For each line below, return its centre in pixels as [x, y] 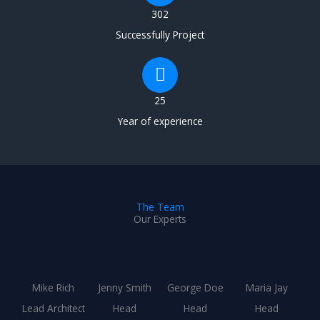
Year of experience [160, 121]
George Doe [196, 287]
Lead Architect [53, 308]
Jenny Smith [124, 287]
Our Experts [160, 219]
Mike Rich [54, 287]
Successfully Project [160, 34]
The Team [160, 206]
